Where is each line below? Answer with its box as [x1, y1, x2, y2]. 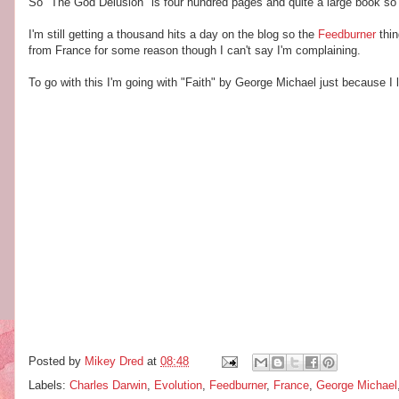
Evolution [154, 379, 202, 392]
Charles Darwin [69, 379, 147, 392]
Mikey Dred [85, 354, 143, 369]
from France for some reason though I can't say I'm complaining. [28, 44, 361, 57]
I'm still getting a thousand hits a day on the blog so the [28, 28, 318, 41]
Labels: [28, 379, 69, 392]
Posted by [28, 354, 85, 369]
